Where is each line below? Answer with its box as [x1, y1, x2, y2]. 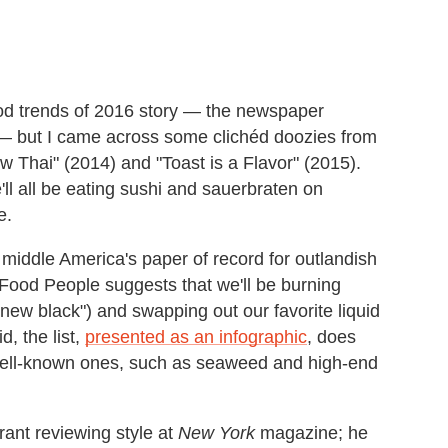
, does [307, 327, 356, 348]
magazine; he [255, 423, 368, 444]
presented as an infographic [85, 327, 307, 348]
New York [178, 423, 255, 444]
